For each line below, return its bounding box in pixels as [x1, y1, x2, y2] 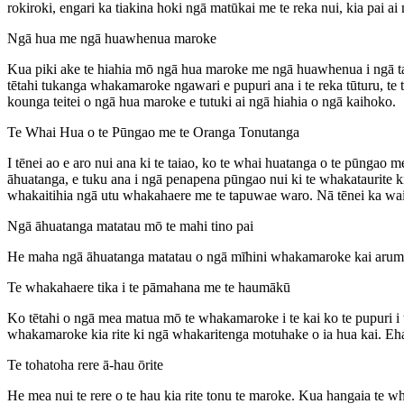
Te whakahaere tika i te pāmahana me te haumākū [7, 279, 290, 295]
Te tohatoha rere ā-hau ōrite [7, 356, 163, 372]
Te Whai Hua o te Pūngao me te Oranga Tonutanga [7, 124, 299, 140]
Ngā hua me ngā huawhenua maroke [7, 30, 216, 46]
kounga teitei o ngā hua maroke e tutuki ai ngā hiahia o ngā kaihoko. [7, 93, 396, 109]
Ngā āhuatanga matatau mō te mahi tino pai [7, 217, 253, 234]
